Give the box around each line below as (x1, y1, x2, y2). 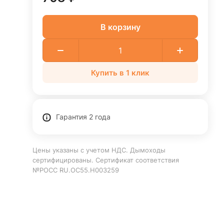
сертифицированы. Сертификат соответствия (32, 156, 181, 164)
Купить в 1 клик (91, 67, 150, 77)
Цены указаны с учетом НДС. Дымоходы (32, 146, 166, 154)
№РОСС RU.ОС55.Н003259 (32, 166, 119, 174)
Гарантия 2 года (56, 112, 111, 121)
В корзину (100, 21, 140, 32)
